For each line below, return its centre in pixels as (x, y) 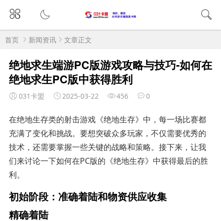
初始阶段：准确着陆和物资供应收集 (88, 196)
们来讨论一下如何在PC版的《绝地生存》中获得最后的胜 (108, 161)
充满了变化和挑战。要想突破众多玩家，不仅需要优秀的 (107, 133)
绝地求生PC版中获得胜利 (71, 79)
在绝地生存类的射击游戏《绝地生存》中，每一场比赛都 (107, 119)
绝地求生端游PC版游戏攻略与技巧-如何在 (110, 64)
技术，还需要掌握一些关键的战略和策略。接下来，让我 (107, 147)
